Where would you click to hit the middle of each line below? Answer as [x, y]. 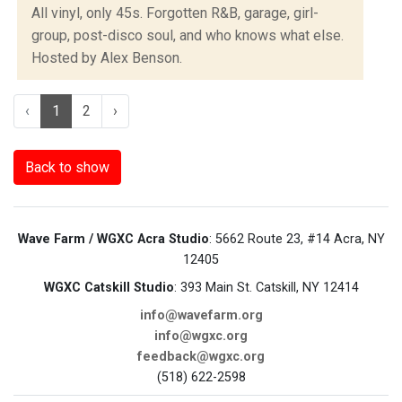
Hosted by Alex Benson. [107, 57]
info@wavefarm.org [201, 315]
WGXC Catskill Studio [109, 287]
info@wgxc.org [201, 336]
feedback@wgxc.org [201, 356]
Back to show [67, 167]
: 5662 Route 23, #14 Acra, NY [297, 239]
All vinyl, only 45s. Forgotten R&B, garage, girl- [175, 13]
